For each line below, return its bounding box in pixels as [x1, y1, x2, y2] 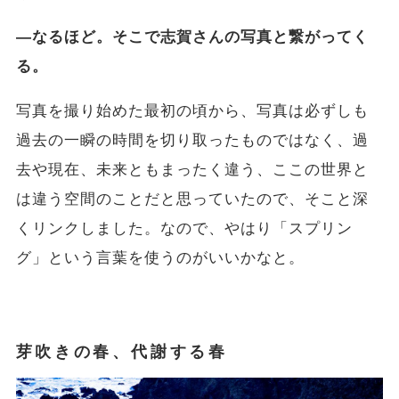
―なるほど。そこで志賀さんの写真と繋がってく [15, 28, 370, 47]
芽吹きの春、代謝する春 [15, 341, 228, 362]
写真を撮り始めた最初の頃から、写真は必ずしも [15, 102, 370, 121]
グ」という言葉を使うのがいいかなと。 [15, 248, 305, 268]
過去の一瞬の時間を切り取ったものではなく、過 [15, 131, 370, 151]
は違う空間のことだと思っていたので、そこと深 [15, 190, 370, 209]
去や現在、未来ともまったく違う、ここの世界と [15, 160, 370, 180]
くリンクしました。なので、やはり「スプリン [15, 219, 354, 239]
